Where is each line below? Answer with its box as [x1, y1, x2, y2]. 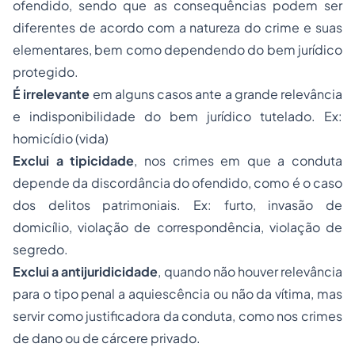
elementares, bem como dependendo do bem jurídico [13, 41, 342, 58]
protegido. [13, 63, 78, 80]
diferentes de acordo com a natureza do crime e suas [13, 19, 342, 36]
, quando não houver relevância [158, 263, 343, 280]
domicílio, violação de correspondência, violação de [13, 219, 342, 235]
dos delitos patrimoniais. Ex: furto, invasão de [13, 197, 342, 213]
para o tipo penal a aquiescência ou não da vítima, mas [13, 285, 342, 302]
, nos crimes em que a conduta [134, 152, 342, 169]
